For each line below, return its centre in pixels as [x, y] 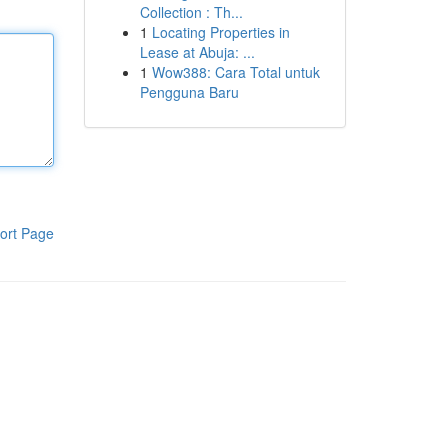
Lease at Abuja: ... [197, 52]
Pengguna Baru [189, 92]
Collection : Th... [191, 12]
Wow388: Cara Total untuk [235, 72]
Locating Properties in [220, 32]
